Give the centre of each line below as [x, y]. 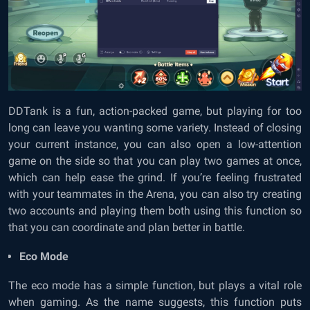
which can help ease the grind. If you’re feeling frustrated [155, 177]
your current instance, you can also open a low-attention [155, 144]
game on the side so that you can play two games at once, [155, 161]
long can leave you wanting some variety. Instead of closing [155, 127]
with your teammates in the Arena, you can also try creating [155, 194]
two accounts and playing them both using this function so [155, 210]
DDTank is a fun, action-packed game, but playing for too [155, 111]
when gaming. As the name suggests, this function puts [155, 302]
